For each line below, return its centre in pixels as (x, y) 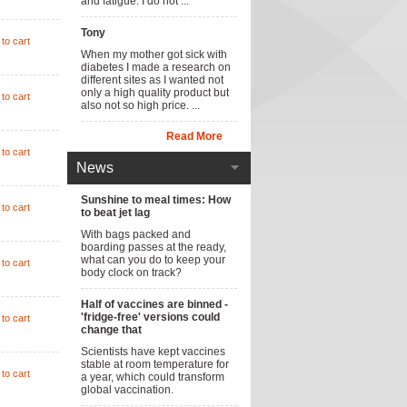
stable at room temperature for (155, 364)
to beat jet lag (115, 213)
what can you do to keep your (153, 260)
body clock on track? (131, 273)
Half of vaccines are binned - (154, 304)
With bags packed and (136, 234)
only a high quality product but (155, 93)
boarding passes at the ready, (154, 247)
